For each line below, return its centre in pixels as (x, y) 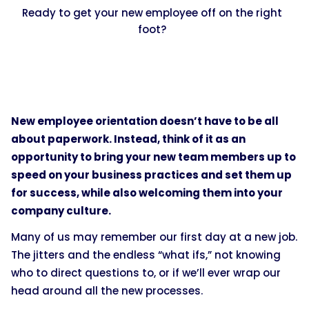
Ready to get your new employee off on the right (152, 12)
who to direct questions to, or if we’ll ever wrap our (146, 272)
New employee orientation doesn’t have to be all (145, 121)
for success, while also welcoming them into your (147, 192)
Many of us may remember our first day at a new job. (154, 237)
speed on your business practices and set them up (151, 175)
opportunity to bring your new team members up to (153, 157)
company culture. (61, 210)
